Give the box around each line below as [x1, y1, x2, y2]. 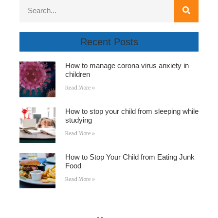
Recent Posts [80, 36, 138, 48]
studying [65, 116, 92, 125]
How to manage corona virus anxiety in [65, 61, 189, 70]
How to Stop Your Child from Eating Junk [65, 152, 195, 161]
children [65, 70, 90, 79]
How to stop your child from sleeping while [65, 107, 199, 116]
